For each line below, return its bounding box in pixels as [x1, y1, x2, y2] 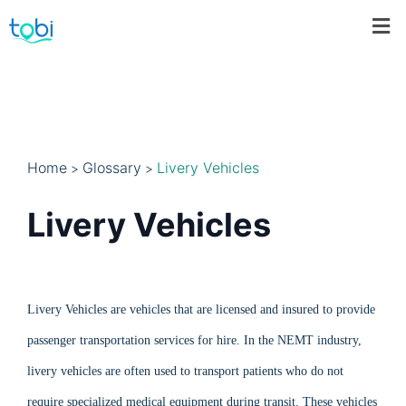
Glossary [82, 159, 141, 177]
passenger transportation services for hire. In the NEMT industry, [27, 333, 362, 347]
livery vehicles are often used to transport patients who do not [27, 364, 343, 378]
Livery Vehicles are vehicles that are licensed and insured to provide [27, 303, 375, 316]
